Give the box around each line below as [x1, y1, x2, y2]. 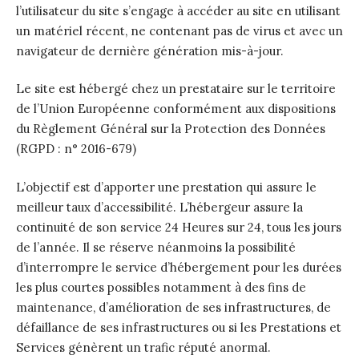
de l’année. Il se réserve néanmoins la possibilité [16, 239, 296, 255]
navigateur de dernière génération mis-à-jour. [16, 42, 284, 58]
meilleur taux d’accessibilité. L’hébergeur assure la [16, 199, 303, 215]
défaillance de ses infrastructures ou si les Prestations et [16, 319, 341, 335]
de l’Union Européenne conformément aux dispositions [16, 101, 336, 116]
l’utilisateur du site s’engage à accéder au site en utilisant [16, 2, 341, 18]
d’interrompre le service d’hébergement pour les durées [16, 259, 341, 275]
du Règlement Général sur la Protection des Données [16, 121, 325, 136]
